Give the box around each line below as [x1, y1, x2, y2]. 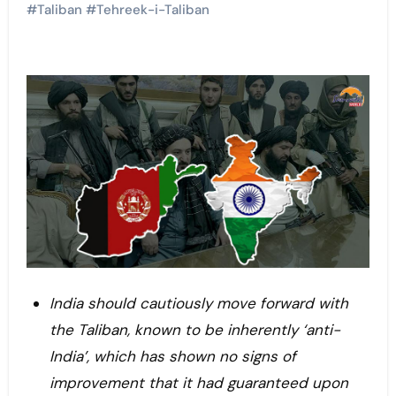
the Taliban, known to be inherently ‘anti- [49, 320, 340, 340]
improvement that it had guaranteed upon [49, 373, 348, 393]
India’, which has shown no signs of [49, 346, 296, 367]
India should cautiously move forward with [49, 293, 348, 314]
